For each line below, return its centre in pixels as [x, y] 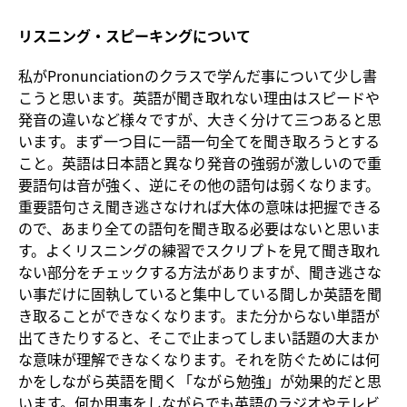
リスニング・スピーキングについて [134, 36]
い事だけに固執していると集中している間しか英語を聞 [200, 294]
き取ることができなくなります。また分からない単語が [199, 316]
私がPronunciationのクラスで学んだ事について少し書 [198, 76]
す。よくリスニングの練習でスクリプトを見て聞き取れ [199, 250]
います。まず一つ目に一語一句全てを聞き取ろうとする [199, 141]
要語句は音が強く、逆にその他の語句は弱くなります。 [199, 185]
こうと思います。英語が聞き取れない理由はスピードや [199, 98]
